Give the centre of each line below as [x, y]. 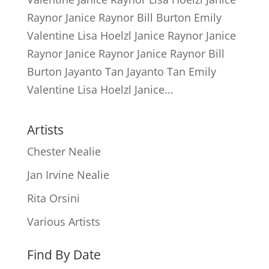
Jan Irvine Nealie [68, 174]
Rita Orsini [53, 198]
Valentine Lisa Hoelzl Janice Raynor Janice [131, 35]
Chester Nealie [64, 151]
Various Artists [63, 221]
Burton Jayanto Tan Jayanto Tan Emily [121, 71]
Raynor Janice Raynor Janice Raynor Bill [125, 53]
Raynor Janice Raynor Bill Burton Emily [124, 17]
